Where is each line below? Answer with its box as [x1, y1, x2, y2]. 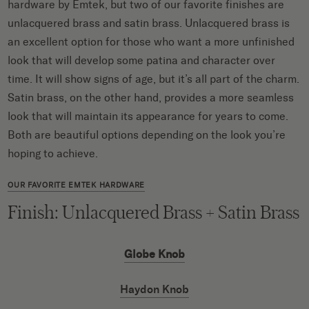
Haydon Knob [120, 282, 189, 296]
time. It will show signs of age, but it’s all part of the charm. [8, 72, 300, 86]
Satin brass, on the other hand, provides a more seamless [8, 90, 295, 104]
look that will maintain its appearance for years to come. [8, 109, 289, 123]
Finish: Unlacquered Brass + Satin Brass [8, 198, 300, 225]
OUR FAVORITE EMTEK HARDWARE [8, 180, 146, 190]
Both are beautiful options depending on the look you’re [8, 128, 286, 141]
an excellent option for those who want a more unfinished [8, 34, 295, 48]
